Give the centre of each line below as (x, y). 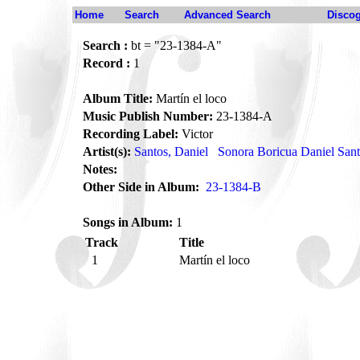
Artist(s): (107, 151)
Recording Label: (131, 134)
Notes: (100, 169)
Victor (196, 134)
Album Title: (118, 98)
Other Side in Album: (141, 187)
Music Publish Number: (148, 116)
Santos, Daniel (171, 151)
